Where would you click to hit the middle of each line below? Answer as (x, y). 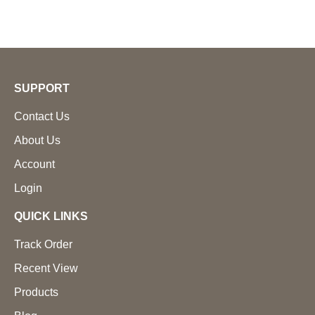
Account (34, 164)
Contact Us (42, 116)
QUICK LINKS (51, 216)
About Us (37, 140)
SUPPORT (42, 88)
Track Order (43, 244)
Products (36, 292)
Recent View (46, 268)
